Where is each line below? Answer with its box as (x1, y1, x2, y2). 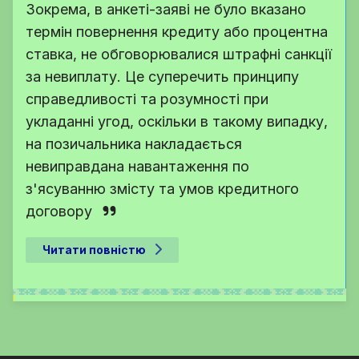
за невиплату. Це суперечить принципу (26, 67, 299, 85)
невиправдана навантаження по (26, 157, 249, 175)
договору (26, 202, 92, 220)
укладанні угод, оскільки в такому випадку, (26, 112, 328, 130)
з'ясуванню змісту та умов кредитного (26, 179, 299, 197)
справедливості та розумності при (26, 90, 268, 107)
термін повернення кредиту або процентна (26, 22, 328, 40)
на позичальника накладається (26, 135, 242, 152)
